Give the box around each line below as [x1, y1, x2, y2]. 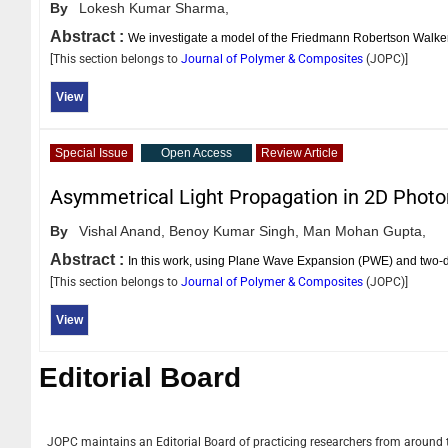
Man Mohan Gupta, [303, 222, 426, 239]
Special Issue [55, 145, 128, 160]
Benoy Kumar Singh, [169, 222, 299, 239]
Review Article [261, 145, 338, 160]
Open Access [161, 145, 232, 160]
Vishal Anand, [79, 222, 165, 239]
